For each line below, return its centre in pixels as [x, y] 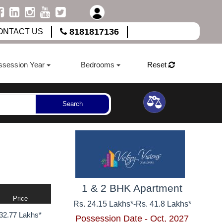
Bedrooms [97, 64]
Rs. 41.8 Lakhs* [163, 204]
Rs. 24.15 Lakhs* [103, 204]
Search [72, 104]
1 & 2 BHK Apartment [132, 188]
